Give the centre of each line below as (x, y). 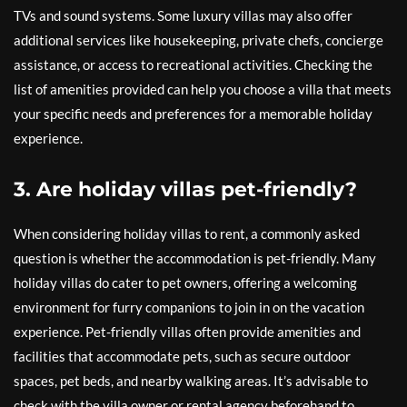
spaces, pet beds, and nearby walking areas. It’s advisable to (191, 381)
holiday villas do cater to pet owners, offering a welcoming (185, 283)
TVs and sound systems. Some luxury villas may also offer (183, 15)
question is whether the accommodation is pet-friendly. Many (195, 258)
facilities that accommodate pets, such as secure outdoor (182, 356)
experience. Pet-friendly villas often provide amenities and (187, 332)
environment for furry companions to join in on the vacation (189, 307)
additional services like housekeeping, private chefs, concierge (199, 40)
